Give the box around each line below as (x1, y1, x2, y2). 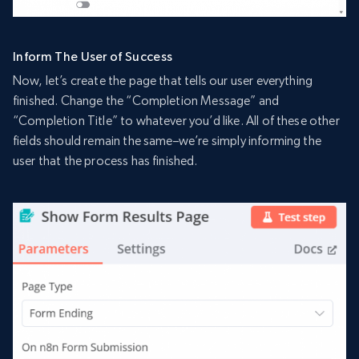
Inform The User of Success (13, 49, 173, 65)
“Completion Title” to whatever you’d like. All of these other (13, 113, 340, 129)
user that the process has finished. (13, 153, 198, 169)
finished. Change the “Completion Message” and (13, 93, 280, 109)
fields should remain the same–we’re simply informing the (13, 133, 321, 149)
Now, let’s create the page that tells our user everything (13, 73, 313, 89)
